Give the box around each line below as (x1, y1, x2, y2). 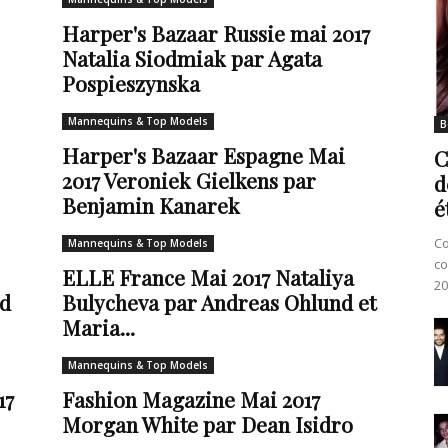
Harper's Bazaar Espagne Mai (62, 141, 345, 169)
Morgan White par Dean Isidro (62, 410, 353, 438)
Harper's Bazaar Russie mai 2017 (62, 19, 370, 47)
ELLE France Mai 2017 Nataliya (62, 263, 354, 291)
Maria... (62, 313, 135, 341)
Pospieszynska (62, 69, 200, 97)
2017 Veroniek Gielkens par (62, 166, 316, 194)
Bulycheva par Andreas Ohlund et (62, 288, 376, 316)
